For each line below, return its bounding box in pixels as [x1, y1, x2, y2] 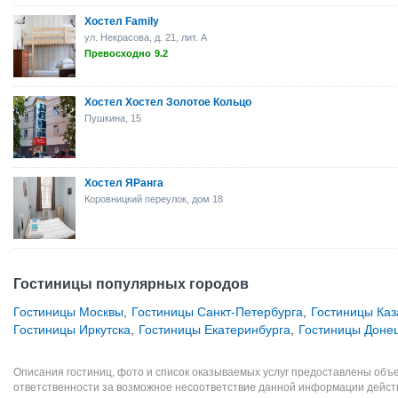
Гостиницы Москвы [13, 305, 123, 319]
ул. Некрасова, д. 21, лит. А [84, 32, 207, 43]
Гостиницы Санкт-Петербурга [131, 305, 303, 319]
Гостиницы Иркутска [13, 322, 131, 337]
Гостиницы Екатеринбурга [139, 322, 291, 337]
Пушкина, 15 [84, 113, 141, 123]
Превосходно [84, 48, 151, 59]
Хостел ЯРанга [84, 177, 163, 189]
